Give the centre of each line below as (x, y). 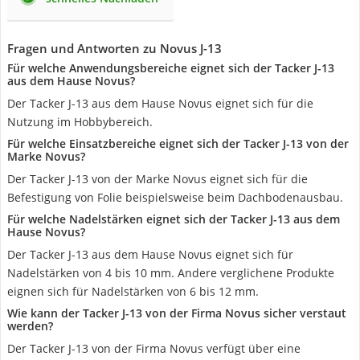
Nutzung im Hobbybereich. (80, 122)
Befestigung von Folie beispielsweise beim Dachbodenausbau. (175, 197)
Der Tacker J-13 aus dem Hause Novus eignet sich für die (160, 103)
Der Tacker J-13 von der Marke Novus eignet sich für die (157, 179)
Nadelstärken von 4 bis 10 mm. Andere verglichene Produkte (171, 273)
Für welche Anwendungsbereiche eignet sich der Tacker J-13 (171, 68)
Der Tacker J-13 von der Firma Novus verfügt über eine (154, 348)
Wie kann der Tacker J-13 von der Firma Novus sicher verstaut (177, 313)
